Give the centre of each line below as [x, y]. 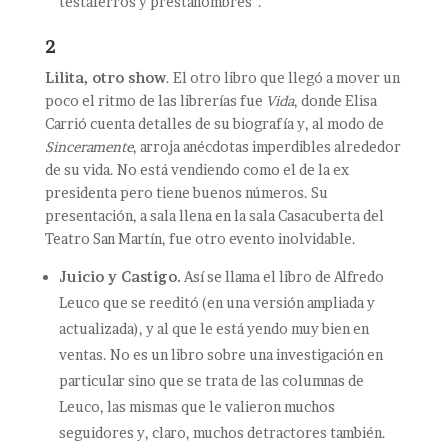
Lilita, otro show [105, 77]
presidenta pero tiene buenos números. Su [186, 192]
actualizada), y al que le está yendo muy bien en [213, 328]
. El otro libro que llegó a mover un [282, 77]
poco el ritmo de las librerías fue [155, 100]
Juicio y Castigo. [119, 276]
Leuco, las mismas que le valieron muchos [196, 406]
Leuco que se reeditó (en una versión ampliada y [216, 302]
